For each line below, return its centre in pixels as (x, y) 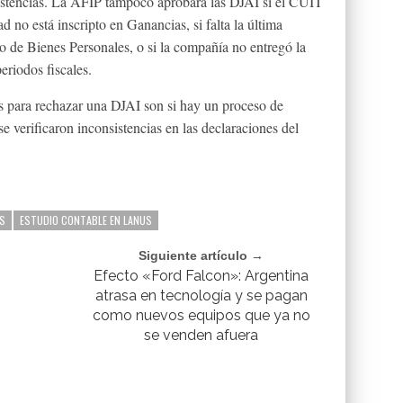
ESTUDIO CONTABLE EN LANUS (86, 220)
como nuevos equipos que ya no (201, 315)
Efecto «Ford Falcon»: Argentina (201, 276)
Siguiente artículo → (201, 255)
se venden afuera (201, 335)
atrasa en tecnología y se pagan (201, 296)
